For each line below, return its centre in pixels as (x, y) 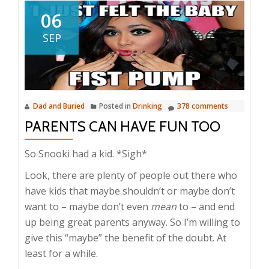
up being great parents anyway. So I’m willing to (132, 222)
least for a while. (61, 253)
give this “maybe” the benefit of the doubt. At (125, 238)
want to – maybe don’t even (88, 207)
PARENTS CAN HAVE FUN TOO (122, 126)
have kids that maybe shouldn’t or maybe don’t (130, 191)
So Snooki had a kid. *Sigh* (86, 154)
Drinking (147, 106)
